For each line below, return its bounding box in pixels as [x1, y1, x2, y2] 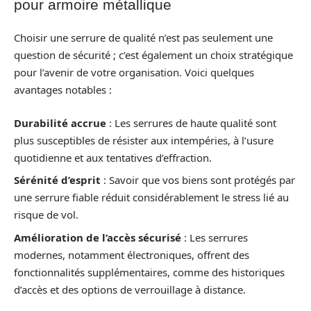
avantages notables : [14, 83, 112, 97]
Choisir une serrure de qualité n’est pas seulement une [14, 31, 273, 45]
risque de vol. [14, 208, 78, 222]
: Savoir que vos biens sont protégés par [101, 173, 295, 187]
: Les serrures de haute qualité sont [106, 115, 276, 130]
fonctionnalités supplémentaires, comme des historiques [14, 264, 285, 279]
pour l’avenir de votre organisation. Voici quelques [14, 65, 254, 80]
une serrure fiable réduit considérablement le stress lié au [14, 190, 289, 205]
